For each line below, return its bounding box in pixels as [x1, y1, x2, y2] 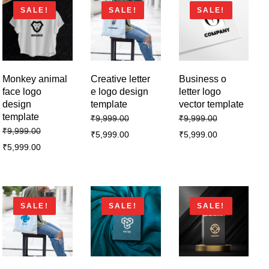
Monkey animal [2, 73, 67, 84]
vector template [178, 98, 244, 109]
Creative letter [90, 73, 150, 84]
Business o [178, 73, 226, 84]
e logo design [90, 86, 148, 97]
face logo [2, 86, 41, 97]
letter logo [178, 86, 221, 97]
